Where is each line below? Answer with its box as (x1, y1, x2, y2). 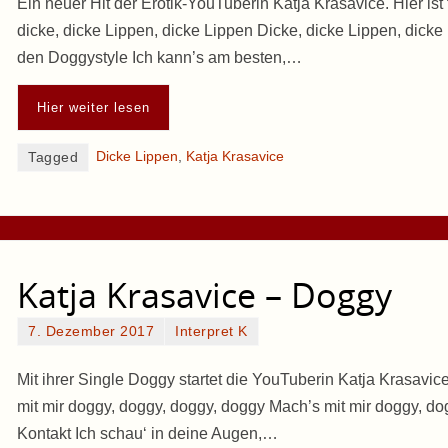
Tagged (28, 149, 78, 165)
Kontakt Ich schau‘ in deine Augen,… (17, 424, 278, 442)
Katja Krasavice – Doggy (17, 272, 392, 319)
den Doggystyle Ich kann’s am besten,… (17, 48, 302, 66)
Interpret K (175, 324, 248, 340)
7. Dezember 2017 (28, 324, 154, 340)
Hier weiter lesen (37, 99, 150, 115)
